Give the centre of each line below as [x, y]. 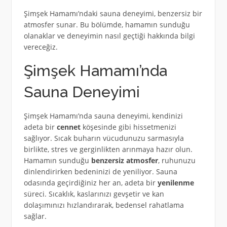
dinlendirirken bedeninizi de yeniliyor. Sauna [100, 172]
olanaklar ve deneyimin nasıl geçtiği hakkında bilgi [109, 36]
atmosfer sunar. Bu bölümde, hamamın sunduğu [107, 25]
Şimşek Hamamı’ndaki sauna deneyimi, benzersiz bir [113, 14]
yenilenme [176, 183]
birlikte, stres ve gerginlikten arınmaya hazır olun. [108, 149]
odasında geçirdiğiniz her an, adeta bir [90, 183]
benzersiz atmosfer [124, 161]
